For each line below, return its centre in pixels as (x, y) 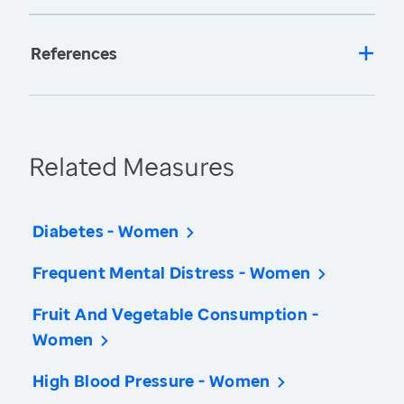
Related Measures (132, 166)
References (74, 54)
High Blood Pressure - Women (151, 381)
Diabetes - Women (106, 231)
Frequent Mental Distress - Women (172, 273)
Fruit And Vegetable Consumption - (175, 314)
